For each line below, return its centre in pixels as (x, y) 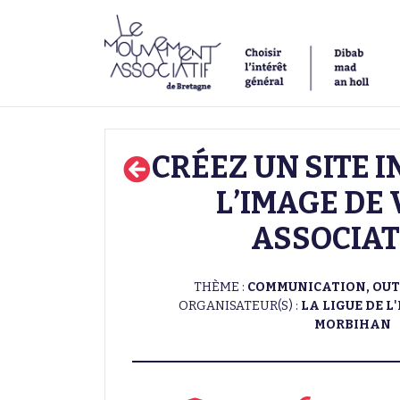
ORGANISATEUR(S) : (240, 305)
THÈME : (220, 287)
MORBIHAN (353, 324)
